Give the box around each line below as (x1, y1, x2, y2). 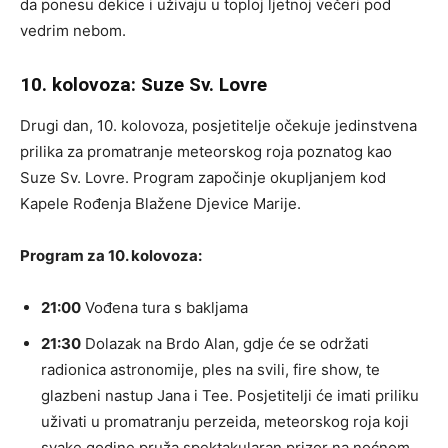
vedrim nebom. (20, 21, 126, 40)
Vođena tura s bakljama (81, 298, 248, 317)
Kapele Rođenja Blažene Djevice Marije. (20, 194, 301, 213)
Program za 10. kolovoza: (20, 246, 202, 265)
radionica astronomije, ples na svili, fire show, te (41, 360, 380, 379)
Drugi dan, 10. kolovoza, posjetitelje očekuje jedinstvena (20, 116, 417, 135)
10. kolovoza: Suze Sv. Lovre (20, 73, 267, 96)
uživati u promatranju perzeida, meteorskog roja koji (41, 412, 409, 431)
